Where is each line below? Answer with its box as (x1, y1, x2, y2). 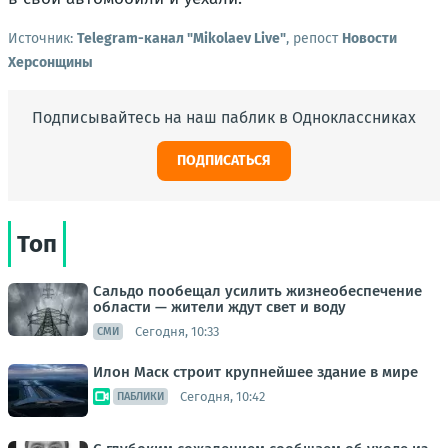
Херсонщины (8, 54, 93, 71)
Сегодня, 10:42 (180, 388, 265, 404)
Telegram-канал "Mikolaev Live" (77, 30, 286, 47)
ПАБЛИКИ (117, 390, 164, 403)
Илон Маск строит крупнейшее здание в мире (93, 363, 418, 381)
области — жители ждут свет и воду (93, 298, 346, 316)
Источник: (8, 30, 77, 47)
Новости (342, 30, 397, 47)
